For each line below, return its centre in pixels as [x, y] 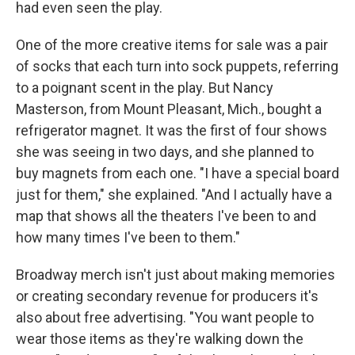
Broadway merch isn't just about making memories [176, 275]
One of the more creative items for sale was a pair [172, 45]
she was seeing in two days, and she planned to [165, 152]
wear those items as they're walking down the [160, 339]
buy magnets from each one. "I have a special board [177, 173]
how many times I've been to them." [128, 237]
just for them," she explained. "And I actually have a [174, 195]
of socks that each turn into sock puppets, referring [177, 66]
